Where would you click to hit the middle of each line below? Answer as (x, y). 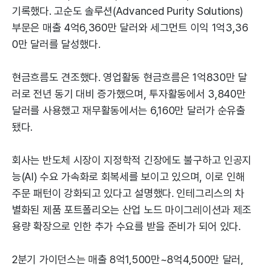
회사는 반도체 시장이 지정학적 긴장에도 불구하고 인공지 (132, 160)
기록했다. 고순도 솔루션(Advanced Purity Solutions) (127, 11)
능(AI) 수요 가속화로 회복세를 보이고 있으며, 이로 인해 (129, 177)
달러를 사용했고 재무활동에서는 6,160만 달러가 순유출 (129, 110)
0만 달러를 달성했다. (56, 44)
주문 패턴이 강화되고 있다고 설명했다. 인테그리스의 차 (128, 193)
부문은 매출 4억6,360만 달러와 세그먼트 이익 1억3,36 (130, 28)
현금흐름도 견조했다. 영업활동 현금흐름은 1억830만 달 (130, 77)
